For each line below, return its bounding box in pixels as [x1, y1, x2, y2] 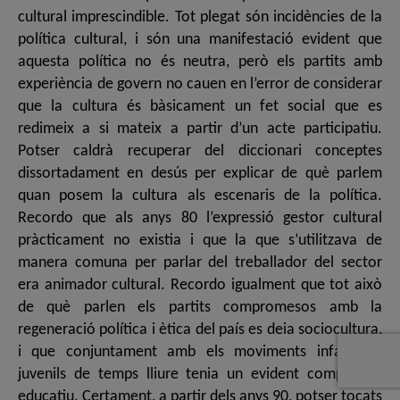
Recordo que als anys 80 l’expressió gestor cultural [18, 210, 382, 228]
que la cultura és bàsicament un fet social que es [18, 98, 382, 116]
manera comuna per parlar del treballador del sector [18, 254, 382, 272]
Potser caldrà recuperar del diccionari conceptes [18, 143, 382, 161]
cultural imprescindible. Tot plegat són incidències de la [18, 9, 382, 27]
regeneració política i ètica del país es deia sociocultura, [18, 321, 382, 339]
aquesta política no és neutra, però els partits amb [18, 54, 382, 71]
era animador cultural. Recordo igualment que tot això [18, 277, 382, 295]
